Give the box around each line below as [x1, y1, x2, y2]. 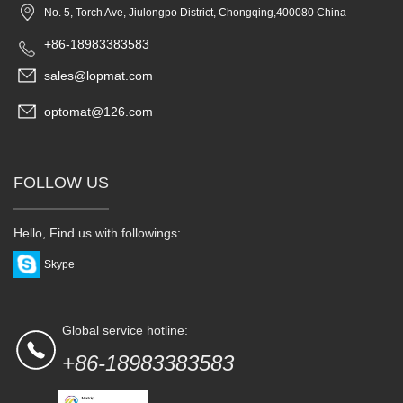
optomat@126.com [44, 104, 153, 120]
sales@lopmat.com [44, 68, 153, 84]
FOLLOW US [13, 174, 109, 193]
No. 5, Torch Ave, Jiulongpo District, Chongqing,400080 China [44, 5, 346, 19]
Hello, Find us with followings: [13, 226, 181, 241]
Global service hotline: [62, 323, 188, 338]
